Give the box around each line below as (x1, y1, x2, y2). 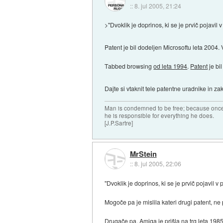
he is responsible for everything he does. (105, 111, 215, 119)
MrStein (129, 148, 157, 160)
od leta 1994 (153, 62, 188, 71)
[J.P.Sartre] (105, 118, 133, 127)
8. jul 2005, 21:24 (134, 1, 181, 10)
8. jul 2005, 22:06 (134, 159, 181, 168)
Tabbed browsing (105, 62, 154, 71)
